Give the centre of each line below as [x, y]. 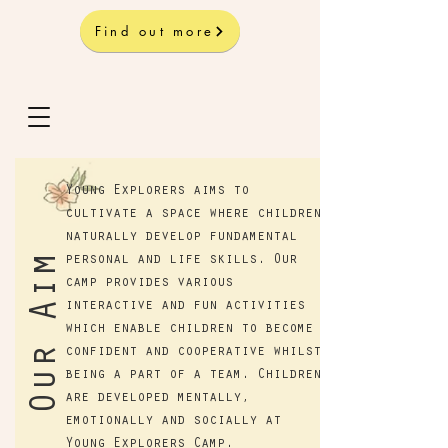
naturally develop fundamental [181, 238]
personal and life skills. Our [181, 261]
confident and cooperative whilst [193, 353]
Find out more [154, 31]
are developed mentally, [157, 399]
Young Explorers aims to [157, 192]
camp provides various [149, 284]
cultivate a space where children [193, 215]
